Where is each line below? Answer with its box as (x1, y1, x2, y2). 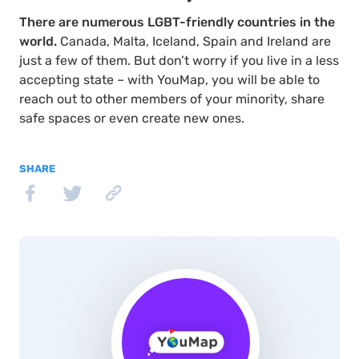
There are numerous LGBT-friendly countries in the (19, 14, 335, 30)
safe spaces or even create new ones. (19, 110, 244, 126)
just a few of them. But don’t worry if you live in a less (19, 52, 339, 68)
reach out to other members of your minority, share (19, 91, 325, 107)
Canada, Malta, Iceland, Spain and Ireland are (57, 33, 331, 49)
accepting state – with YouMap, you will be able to (19, 71, 320, 87)
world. (19, 33, 57, 49)
